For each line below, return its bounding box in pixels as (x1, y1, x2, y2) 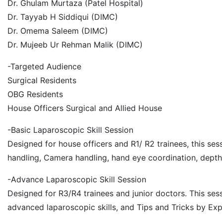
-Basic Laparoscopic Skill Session (7, 125, 133, 135)
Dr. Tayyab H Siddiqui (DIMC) (7, 12, 118, 22)
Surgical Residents (7, 75, 76, 85)
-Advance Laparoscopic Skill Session (7, 174, 146, 184)
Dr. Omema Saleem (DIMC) (7, 26, 108, 36)
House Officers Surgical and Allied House (7, 103, 162, 113)
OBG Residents (7, 89, 63, 99)
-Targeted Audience (7, 61, 81, 71)
